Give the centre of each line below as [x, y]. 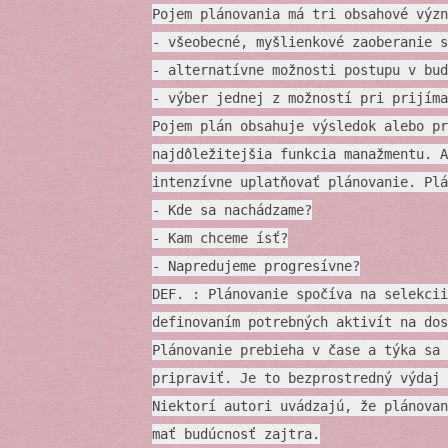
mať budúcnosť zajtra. [236, 434]
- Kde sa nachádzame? [232, 210]
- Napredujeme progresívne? [256, 266]
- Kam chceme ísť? [220, 238]
